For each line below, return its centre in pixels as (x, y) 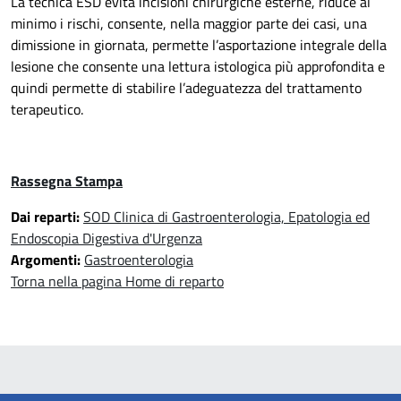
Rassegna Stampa (67, 180)
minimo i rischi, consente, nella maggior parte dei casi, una (189, 23)
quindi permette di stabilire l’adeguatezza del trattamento (186, 87)
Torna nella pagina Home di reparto (117, 281)
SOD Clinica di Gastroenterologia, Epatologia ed (226, 216)
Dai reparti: (47, 216)
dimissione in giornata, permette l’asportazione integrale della (199, 44)
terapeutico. (47, 109)
